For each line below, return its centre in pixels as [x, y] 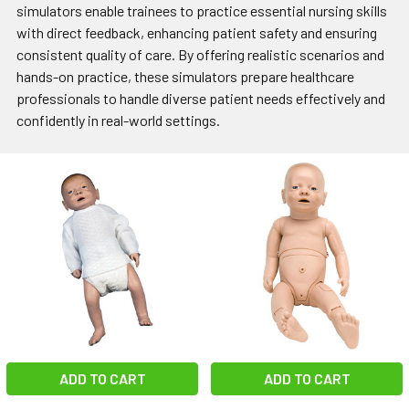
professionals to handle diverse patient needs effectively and [201, 99]
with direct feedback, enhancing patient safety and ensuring [197, 33]
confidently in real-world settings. [118, 121]
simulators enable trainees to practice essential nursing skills [202, 11]
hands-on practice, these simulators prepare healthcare [185, 77]
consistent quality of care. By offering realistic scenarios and [200, 55]
